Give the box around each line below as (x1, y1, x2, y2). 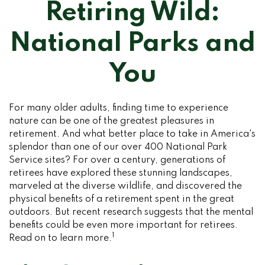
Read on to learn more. (9, 234, 112, 243)
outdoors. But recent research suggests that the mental (9, 208, 253, 217)
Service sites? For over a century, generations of (9, 156, 225, 165)
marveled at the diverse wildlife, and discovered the (9, 182, 242, 191)
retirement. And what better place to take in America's (9, 130, 256, 139)
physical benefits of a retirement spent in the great (9, 195, 234, 204)
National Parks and (9, 31, 256, 57)
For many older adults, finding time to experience (9, 104, 228, 113)
